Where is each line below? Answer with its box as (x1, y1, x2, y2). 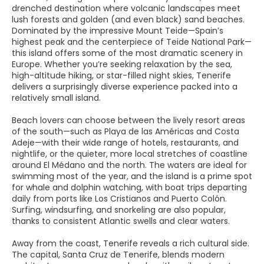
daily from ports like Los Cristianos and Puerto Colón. (12, 193, 227, 204)
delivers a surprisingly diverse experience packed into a (12, 81, 237, 93)
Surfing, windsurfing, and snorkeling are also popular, (12, 204, 226, 216)
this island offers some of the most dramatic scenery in (12, 47, 243, 59)
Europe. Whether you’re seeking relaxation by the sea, (12, 58, 232, 70)
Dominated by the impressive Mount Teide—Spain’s (12, 25, 223, 37)
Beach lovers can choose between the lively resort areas (12, 114, 245, 126)
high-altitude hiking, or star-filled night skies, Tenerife (12, 70, 231, 81)
